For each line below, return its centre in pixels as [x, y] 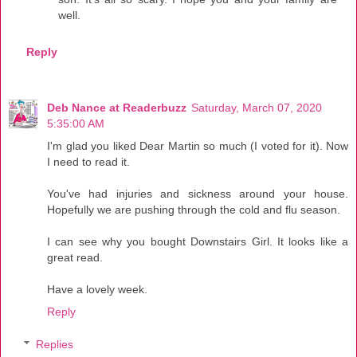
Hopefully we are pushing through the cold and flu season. [194, 209]
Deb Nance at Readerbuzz [117, 107]
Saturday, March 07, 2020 [257, 107]
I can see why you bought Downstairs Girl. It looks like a [198, 241]
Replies [55, 345]
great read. [75, 257]
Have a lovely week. [97, 289]
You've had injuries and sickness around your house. [198, 193]
